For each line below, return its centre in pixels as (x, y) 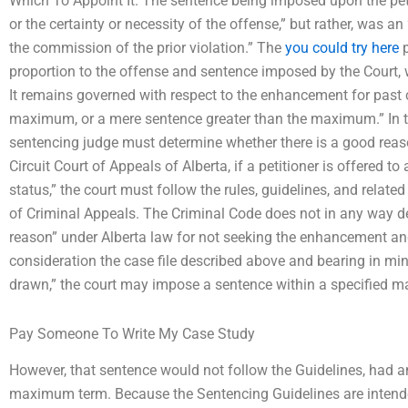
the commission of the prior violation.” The (147, 47)
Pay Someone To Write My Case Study (132, 333)
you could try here (342, 47)
